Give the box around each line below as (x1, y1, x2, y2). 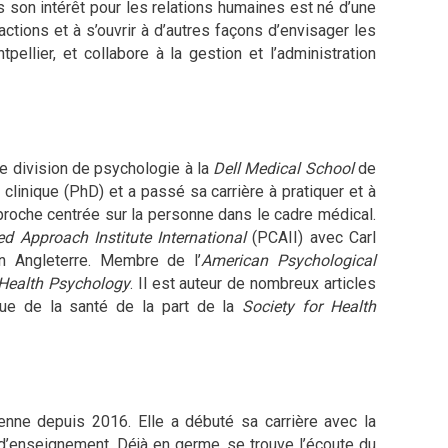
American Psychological (201, 250, 377, 270)
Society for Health (242, 296, 377, 316)
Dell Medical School (213, 158, 354, 178)
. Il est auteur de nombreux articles (129, 273, 376, 293)
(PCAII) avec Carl (246, 227, 377, 247)
